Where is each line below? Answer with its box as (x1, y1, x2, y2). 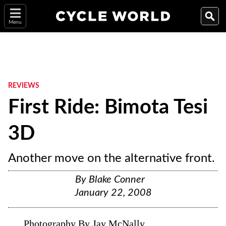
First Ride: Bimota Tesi (8, 97, 208, 118)
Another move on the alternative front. (8, 152, 215, 164)
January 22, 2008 (74, 188, 152, 198)
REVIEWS (8, 82, 39, 89)
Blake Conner (89, 175, 145, 185)
